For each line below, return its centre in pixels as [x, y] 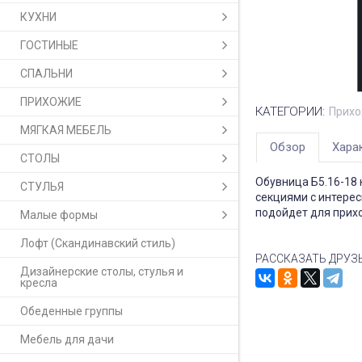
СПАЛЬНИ [46, 74]
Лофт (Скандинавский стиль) [98, 244]
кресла [39, 283]
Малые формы [59, 215]
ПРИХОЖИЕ [51, 102]
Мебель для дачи [67, 340]
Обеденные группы [72, 311]
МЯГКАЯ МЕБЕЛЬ [66, 130]
